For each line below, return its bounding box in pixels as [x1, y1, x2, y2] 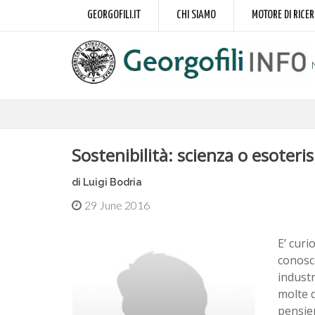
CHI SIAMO [176, 9, 216, 21]
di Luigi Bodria [72, 176, 142, 188]
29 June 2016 [84, 198, 150, 212]
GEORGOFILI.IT [87, 9, 141, 21]
